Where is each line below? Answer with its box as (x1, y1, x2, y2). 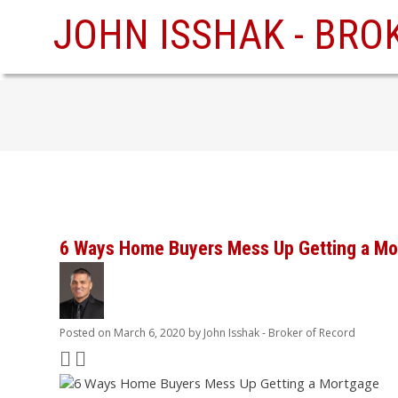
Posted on (60, 324, 114, 340)
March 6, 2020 (114, 324, 185, 340)
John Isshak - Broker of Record (203, 324, 355, 340)
